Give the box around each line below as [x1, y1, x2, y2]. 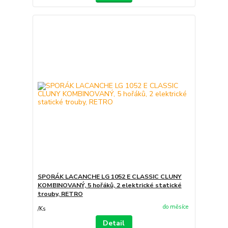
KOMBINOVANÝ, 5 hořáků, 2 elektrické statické [37, 181, 182, 189]
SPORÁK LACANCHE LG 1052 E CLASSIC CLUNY [37, 173, 182, 181]
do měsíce [162, 203, 188, 211]
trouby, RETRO [37, 190, 83, 198]
